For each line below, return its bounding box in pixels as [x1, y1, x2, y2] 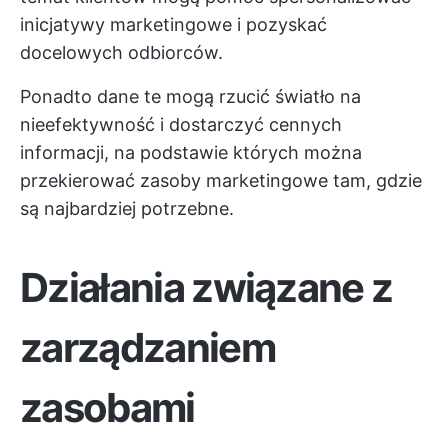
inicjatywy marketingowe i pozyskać [20, 14, 327, 35]
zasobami [20, 383, 195, 432]
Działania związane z [20, 263, 393, 312]
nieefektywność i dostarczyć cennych [20, 114, 342, 135]
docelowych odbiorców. [20, 42, 223, 63]
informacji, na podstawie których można [20, 142, 362, 163]
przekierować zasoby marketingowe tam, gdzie [20, 170, 422, 191]
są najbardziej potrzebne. [20, 198, 234, 219]
